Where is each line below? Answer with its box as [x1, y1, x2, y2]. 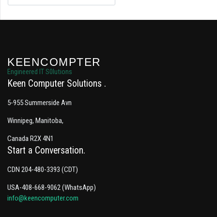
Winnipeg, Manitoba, [7, 116, 63, 125]
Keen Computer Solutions [7, 77, 104, 89]
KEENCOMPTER [7, 56, 101, 68]
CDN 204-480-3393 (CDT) [7, 165, 78, 174]
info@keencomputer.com [7, 193, 78, 202]
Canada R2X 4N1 [7, 134, 54, 143]
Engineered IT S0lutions [7, 67, 72, 76]
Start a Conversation [7, 144, 83, 156]
